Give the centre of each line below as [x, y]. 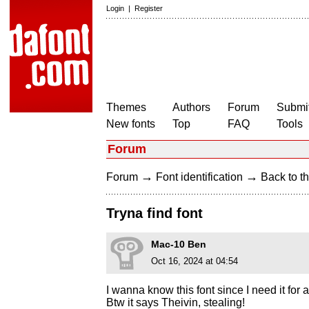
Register [149, 8]
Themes [126, 107]
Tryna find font [154, 213]
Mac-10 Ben [179, 245]
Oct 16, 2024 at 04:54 [195, 261]
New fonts [131, 124]
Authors [191, 107]
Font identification [199, 177]
